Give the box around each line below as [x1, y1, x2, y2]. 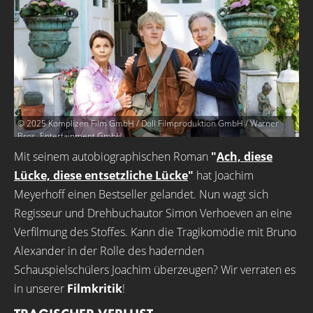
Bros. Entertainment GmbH [17, 130, 122, 142]
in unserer [14, 281, 67, 296]
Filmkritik [67, 281, 122, 296]
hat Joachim [194, 168, 254, 183]
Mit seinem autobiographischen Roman [14, 149, 211, 164]
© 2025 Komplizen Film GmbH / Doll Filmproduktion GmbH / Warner [17, 117, 279, 129]
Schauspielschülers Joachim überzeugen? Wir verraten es [14, 262, 296, 277]
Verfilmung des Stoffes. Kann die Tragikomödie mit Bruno [14, 224, 296, 240]
